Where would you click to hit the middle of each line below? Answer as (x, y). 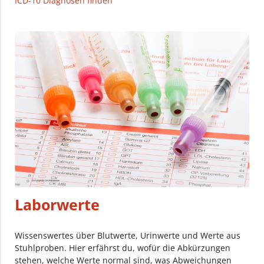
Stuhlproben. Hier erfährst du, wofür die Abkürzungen (123, 248)
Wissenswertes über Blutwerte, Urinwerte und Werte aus (128, 236)
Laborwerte (57, 205)
